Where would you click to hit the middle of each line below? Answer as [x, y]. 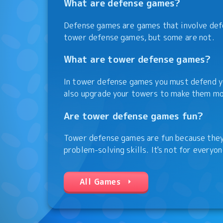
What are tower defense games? [137, 59]
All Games [100, 182]
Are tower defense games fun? [134, 116]
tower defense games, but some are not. [139, 37]
